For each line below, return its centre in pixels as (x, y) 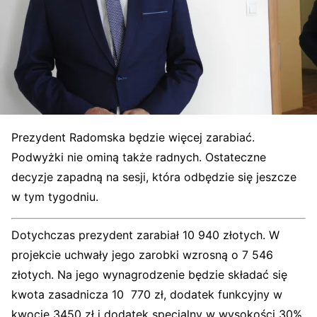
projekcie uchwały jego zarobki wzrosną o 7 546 (142, 255)
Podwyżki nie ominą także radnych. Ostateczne (139, 157)
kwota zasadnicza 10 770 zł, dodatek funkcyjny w (147, 294)
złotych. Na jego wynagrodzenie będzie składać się (149, 275)
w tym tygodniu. (55, 197)
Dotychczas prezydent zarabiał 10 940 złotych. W (145, 235)
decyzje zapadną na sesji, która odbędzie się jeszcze (154, 177)
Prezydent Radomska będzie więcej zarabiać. (133, 137)
